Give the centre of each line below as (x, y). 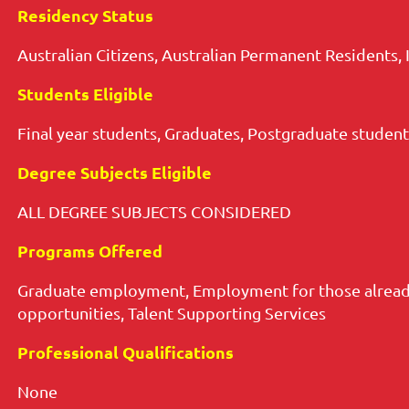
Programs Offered (90, 251)
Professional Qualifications (126, 352)
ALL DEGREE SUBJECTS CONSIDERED (154, 212)
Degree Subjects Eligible (115, 173)
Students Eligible (85, 94)
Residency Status (85, 16)
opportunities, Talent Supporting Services (172, 313)
